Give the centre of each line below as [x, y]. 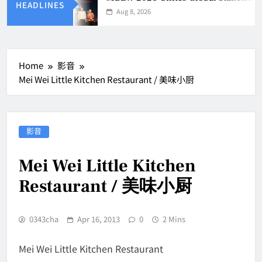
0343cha [44, 219]
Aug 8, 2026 [131, 11]
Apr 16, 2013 [99, 219]
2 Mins [174, 219]
